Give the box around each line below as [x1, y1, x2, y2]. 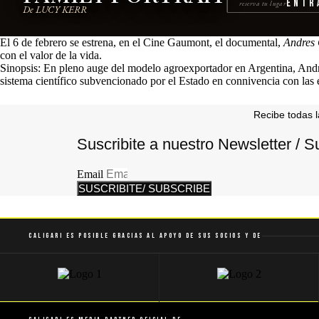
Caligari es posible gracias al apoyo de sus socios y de [28, 231, 262, 240]
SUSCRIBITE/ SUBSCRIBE [78, 182, 210, 194]
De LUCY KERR [23, 2, 87, 16]
